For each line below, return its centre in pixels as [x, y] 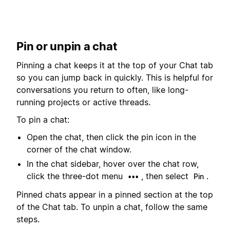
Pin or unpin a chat [67, 46]
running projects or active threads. [83, 102]
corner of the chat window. [79, 150]
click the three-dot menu [76, 176]
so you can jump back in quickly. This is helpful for [115, 77]
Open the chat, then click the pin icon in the [111, 137]
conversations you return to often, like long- [102, 90]
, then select [166, 176]
